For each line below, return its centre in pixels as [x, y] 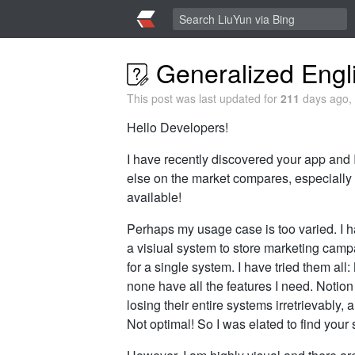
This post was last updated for [204, 98]
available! [154, 197]
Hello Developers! [177, 127]
